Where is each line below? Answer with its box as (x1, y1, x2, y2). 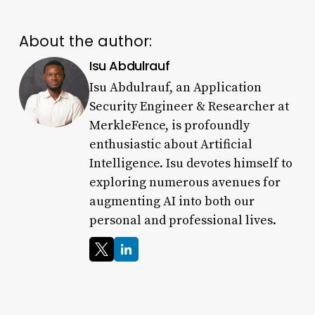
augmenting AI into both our (89, 193, 255, 210)
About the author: (18, 30, 152, 51)
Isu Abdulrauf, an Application (89, 79, 262, 96)
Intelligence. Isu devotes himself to (89, 155, 292, 172)
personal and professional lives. (89, 212, 276, 229)
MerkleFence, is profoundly (89, 117, 250, 134)
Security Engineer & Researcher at (89, 98, 289, 115)
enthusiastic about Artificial (89, 136, 252, 153)
